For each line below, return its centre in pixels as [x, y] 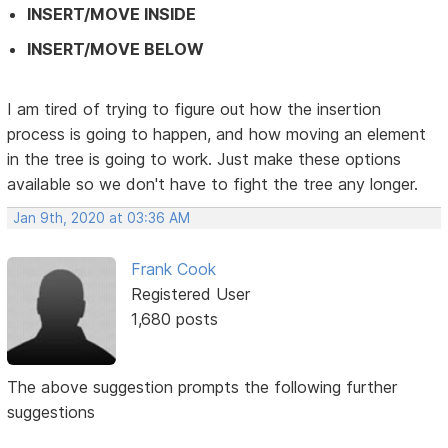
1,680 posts [174, 318]
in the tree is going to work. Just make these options [204, 158]
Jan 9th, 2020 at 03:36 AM [102, 217]
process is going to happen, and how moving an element [217, 133]
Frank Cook [173, 268]
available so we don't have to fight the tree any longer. [213, 183]
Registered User [190, 293]
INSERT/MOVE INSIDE [112, 13]
